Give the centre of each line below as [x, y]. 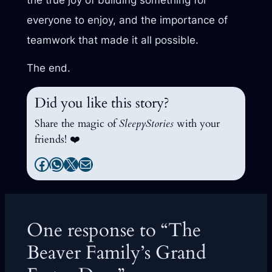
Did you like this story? [102, 103]
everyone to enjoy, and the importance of [127, 20]
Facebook [68, 163]
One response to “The [114, 230]
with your [197, 124]
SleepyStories [147, 124]
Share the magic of [77, 124]
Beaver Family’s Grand [116, 252]
